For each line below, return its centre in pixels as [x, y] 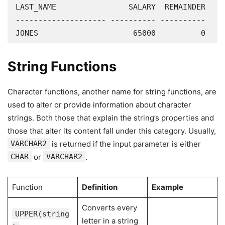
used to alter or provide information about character [99, 105]
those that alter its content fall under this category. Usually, [112, 131]
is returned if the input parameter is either [125, 144]
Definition [99, 187]
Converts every [109, 208]
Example [167, 187]
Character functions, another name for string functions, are [112, 92]
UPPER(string [42, 214]
